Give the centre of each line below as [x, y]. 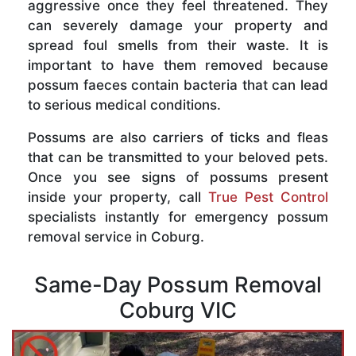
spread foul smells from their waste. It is [178, 46]
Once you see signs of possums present [178, 178]
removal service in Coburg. [116, 237]
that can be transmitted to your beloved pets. [178, 158]
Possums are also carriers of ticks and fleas [178, 138]
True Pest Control [268, 197]
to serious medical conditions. [124, 105]
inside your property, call [118, 197]
